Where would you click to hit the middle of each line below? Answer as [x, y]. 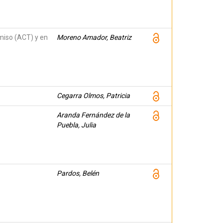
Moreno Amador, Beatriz [94, 37]
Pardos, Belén [78, 173]
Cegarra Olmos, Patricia [93, 96]
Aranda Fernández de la [93, 115]
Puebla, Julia [76, 125]
